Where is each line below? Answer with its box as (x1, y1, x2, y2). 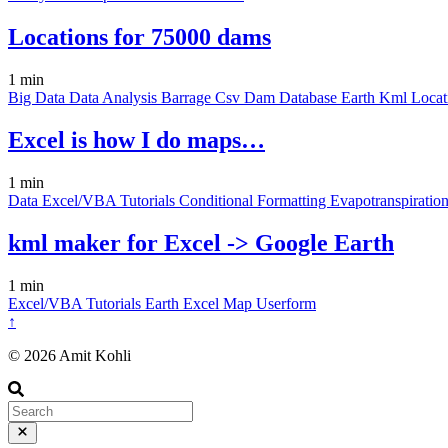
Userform (256, 294, 316, 312)
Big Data (8, 89, 69, 107)
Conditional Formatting (179, 192, 330, 210)
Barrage (161, 89, 215, 107)
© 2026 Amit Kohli (8, 346, 131, 364)
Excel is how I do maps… (8, 127, 265, 154)
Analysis (102, 89, 161, 107)
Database (279, 89, 341, 107)
